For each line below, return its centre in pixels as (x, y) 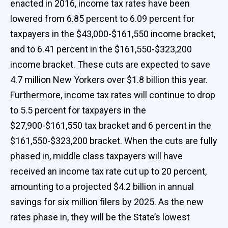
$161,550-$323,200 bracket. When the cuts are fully (114, 140)
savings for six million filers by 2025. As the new (107, 202)
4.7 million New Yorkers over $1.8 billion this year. (109, 79)
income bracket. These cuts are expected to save (110, 64)
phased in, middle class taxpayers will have (96, 156)
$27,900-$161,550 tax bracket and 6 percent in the (111, 125)
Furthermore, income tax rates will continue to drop (113, 95)
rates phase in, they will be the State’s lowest (100, 217)
